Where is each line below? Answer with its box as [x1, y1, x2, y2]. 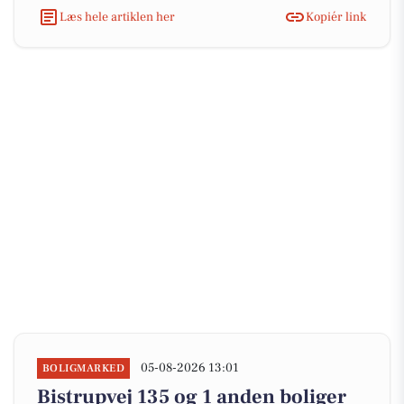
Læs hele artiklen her [60, 8, 175, 25]
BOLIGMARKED [42, 362, 125, 375]
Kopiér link [306, 8, 366, 25]
